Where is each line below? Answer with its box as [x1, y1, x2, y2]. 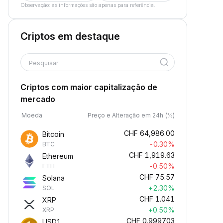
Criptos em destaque [20, 30, 120, 42]
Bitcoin [42, 130, 64, 138]
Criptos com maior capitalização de [20, 82, 157, 92]
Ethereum [42, 152, 73, 160]
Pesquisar [29, 59, 58, 67]
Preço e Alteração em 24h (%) [88, 111, 175, 119]
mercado [20, 94, 55, 104]
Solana [42, 174, 65, 182]
